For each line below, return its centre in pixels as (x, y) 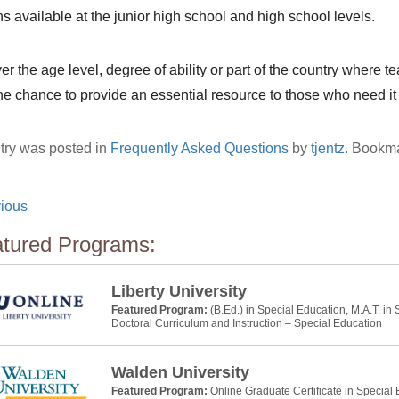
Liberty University (179, 291)
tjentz (327, 148)
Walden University (180, 372)
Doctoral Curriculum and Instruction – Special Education (246, 323)
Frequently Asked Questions (199, 148)
